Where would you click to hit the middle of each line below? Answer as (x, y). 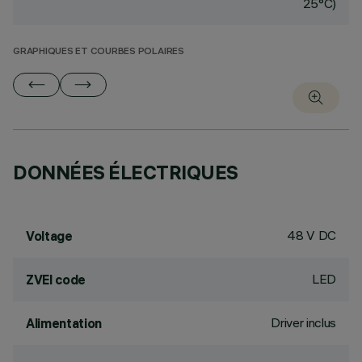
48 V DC (311, 235)
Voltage (49, 236)
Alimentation (64, 323)
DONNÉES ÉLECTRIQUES (126, 172)
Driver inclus (303, 322)
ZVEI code (56, 280)
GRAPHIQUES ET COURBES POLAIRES (99, 52)
